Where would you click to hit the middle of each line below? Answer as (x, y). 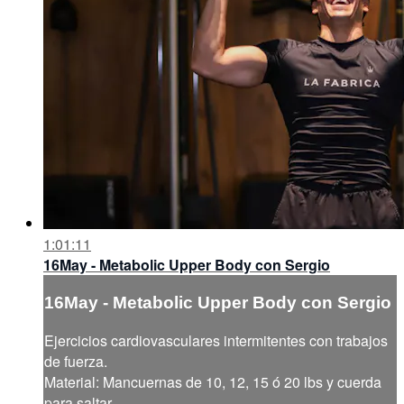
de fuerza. (76, 361)
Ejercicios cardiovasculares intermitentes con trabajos (216, 340)
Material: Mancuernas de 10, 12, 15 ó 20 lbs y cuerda (213, 381)
